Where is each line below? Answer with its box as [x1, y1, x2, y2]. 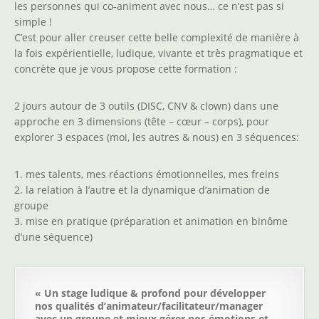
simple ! [14, 15, 52, 29]
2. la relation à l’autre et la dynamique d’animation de [14, 183, 270, 197]
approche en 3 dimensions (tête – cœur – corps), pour [14, 115, 269, 129]
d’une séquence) [14, 230, 93, 244]
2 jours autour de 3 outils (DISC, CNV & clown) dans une [14, 99, 278, 113]
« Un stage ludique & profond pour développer [35, 286, 266, 300]
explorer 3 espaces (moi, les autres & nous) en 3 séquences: [14, 130, 299, 145]
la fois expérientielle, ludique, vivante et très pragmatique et [14, 46, 303, 61]
